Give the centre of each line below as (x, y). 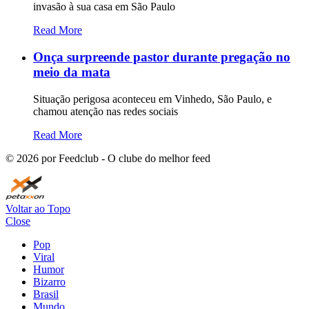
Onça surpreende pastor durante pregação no (162, 57)
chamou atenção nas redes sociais (106, 111)
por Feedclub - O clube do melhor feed (124, 158)
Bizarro (49, 281)
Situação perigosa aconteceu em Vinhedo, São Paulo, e (152, 99)
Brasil (46, 294)
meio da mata (72, 72)
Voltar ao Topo (38, 208)
